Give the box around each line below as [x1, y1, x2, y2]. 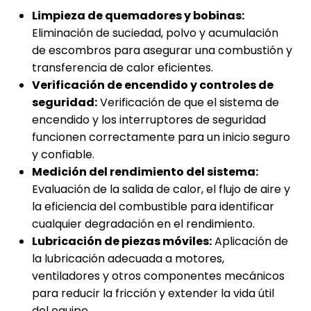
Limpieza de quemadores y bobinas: [32, 8, 244, 24]
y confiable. [32, 146, 94, 163]
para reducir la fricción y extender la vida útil [32, 285, 274, 302]
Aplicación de [212, 233, 288, 250]
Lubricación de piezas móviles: [32, 233, 212, 250]
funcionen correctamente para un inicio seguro [32, 129, 290, 146]
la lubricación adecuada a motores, [32, 251, 224, 267]
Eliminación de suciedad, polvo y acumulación [32, 25, 278, 42]
